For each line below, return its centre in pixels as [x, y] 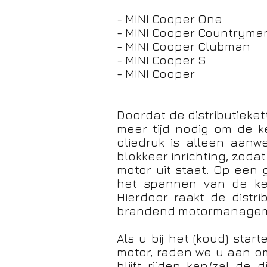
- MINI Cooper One [170, 19]
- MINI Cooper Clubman [184, 46]
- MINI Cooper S [162, 60]
